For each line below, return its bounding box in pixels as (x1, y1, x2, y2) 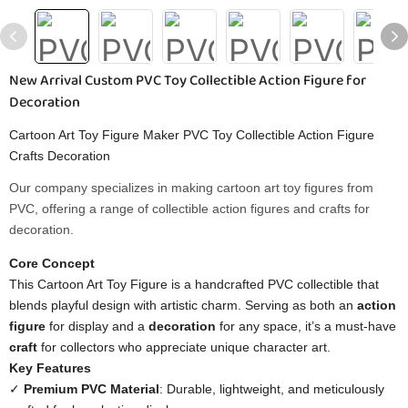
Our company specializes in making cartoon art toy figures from (9, 180, 373, 195)
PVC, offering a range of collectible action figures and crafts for (9, 201, 370, 216)
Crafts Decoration (9, 148, 110, 163)
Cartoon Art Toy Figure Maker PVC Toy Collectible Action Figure (9, 127, 374, 142)
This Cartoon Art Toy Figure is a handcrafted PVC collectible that (9, 277, 379, 291)
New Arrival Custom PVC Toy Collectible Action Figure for (9, 69, 366, 92)
